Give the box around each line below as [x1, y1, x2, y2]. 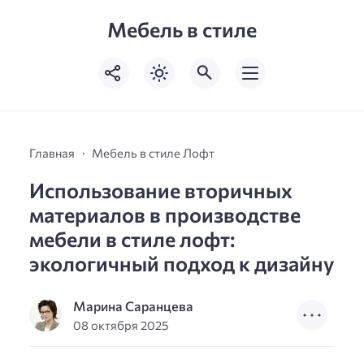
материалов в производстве [29, 201, 301, 227]
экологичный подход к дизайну [29, 250, 335, 276]
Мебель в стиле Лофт [92, 145, 214, 161]
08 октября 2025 [73, 317, 169, 332]
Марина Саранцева [73, 297, 194, 314]
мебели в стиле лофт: [29, 226, 235, 252]
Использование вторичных [29, 177, 292, 203]
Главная [29, 145, 75, 161]
